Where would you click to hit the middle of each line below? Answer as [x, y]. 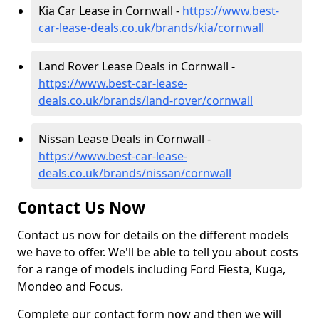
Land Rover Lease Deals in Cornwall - [137, 66]
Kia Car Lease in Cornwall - [110, 11]
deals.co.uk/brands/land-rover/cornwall [146, 100]
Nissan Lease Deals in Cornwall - [125, 139]
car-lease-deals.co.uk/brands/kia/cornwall [151, 28]
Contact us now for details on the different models [153, 235]
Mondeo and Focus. [70, 286]
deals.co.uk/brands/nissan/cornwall [135, 173]
